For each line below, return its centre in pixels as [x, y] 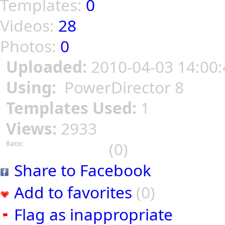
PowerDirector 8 [122, 87]
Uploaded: [48, 67]
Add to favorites [73, 192]
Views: [33, 129]
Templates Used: [73, 108]
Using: [33, 87]
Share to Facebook [83, 170]
